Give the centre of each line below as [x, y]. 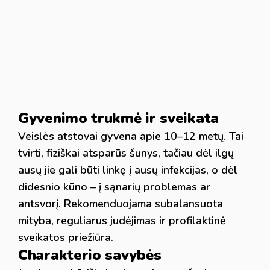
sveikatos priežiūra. [66, 237]
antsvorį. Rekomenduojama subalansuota [121, 204]
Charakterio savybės [90, 255]
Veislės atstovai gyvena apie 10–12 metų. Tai [131, 136]
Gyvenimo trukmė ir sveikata [118, 118]
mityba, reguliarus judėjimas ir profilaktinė [122, 221]
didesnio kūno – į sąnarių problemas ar [114, 187]
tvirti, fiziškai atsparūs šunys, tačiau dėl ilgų [126, 153]
